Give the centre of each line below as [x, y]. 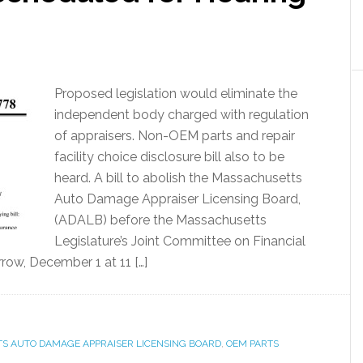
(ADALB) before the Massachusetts [160, 220]
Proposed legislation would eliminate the [176, 94]
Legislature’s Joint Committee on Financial [180, 241]
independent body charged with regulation [181, 115]
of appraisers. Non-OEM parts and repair [175, 136]
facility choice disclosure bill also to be [169, 157]
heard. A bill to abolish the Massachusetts [178, 178]
